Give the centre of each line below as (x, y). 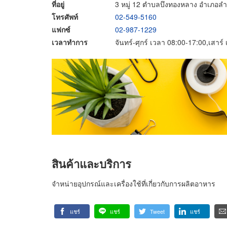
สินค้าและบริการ (91, 163)
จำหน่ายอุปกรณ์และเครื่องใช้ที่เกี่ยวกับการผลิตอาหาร (134, 183)
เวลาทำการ (70, 42)
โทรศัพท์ (65, 16)
